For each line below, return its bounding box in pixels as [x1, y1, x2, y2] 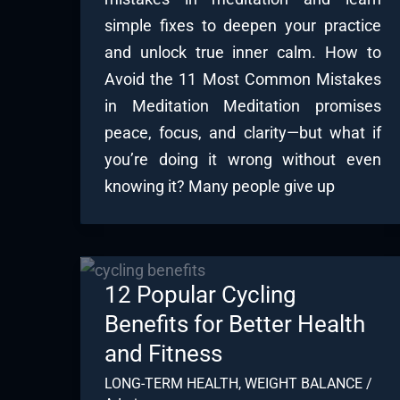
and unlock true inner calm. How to [104, 43, 381, 62]
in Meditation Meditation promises [104, 96, 381, 116]
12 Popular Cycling [104, 281, 296, 309]
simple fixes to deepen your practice [104, 16, 381, 36]
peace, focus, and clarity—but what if [104, 123, 381, 143]
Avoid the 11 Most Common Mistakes [104, 70, 381, 89]
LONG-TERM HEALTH [104, 375, 238, 393]
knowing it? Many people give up [104, 177, 335, 196]
